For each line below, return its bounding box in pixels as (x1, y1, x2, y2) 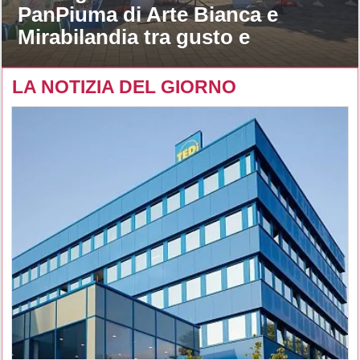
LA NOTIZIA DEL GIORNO (12, 76, 236, 98)
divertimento (18, 47, 142, 72)
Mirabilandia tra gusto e (18, 25, 250, 50)
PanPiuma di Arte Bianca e (18, 2, 278, 27)
